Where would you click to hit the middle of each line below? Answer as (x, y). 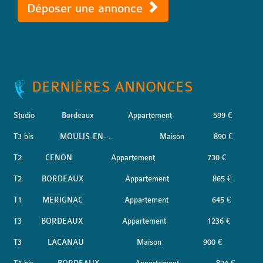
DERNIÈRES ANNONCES (112, 87)
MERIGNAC (63, 200)
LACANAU (66, 242)
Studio (24, 115)
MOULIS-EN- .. (87, 136)
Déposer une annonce (87, 9)
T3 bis (23, 136)
